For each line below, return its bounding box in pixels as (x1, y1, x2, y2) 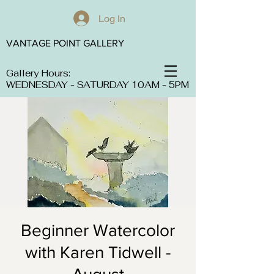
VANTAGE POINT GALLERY (6, 38, 124, 48)
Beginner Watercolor (21, 221, 175, 240)
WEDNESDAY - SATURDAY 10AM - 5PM (6, 79, 189, 91)
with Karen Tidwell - (25, 243, 171, 262)
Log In (98, 12, 125, 24)
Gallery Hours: (6, 67, 70, 79)
